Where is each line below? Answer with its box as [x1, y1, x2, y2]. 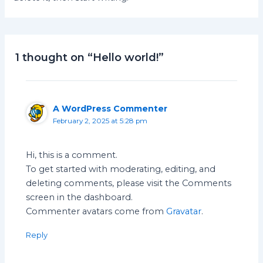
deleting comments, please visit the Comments [26, 178, 232, 189]
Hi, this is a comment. [26, 150, 118, 161]
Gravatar [166, 206, 202, 217]
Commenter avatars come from [26, 206, 167, 217]
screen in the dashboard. [26, 192, 133, 203]
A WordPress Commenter [53, 103, 168, 114]
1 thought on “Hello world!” [15, 50, 164, 65]
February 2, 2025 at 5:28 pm [53, 117, 148, 126]
